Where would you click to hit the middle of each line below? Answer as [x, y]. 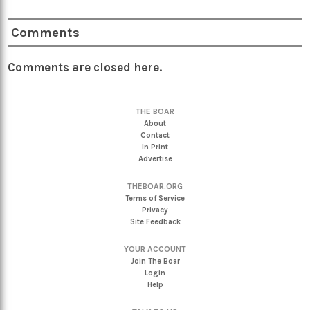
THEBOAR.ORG [155, 186]
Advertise [155, 158]
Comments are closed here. [85, 67]
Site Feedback [155, 221]
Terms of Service [155, 198]
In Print [155, 147]
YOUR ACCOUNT [155, 249]
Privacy [155, 210]
